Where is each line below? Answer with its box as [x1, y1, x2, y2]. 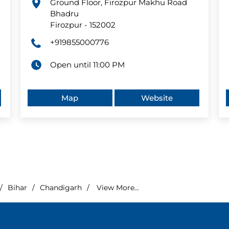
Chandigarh [39, 183, 82, 193]
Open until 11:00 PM [50, 60, 125, 70]
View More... [96, 183, 139, 193]
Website [141, 93, 173, 103]
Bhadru [50, 9, 79, 19]
